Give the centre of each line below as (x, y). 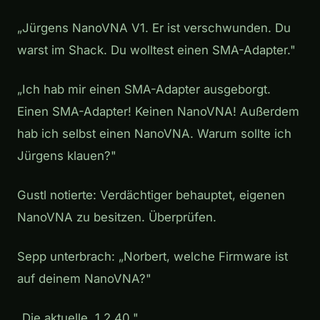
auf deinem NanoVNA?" (84, 278)
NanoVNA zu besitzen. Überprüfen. (117, 217)
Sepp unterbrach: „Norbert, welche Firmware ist (152, 256)
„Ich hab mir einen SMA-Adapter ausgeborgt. (144, 89)
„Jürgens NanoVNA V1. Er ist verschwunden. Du (154, 27)
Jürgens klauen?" (67, 155)
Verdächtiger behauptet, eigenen (192, 195)
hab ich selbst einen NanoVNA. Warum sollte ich (154, 133)
